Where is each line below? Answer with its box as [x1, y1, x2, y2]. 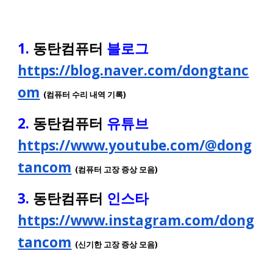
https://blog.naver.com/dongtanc [18, 61, 249, 80]
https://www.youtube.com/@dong [18, 136, 252, 155]
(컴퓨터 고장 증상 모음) [75, 164, 158, 175]
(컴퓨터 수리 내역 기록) [43, 89, 127, 100]
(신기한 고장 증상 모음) [75, 239, 158, 250]
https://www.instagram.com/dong [18, 211, 255, 230]
